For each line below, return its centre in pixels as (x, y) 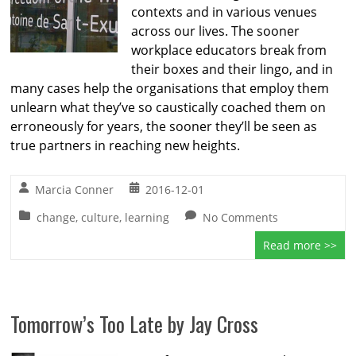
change (56, 217)
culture (101, 217)
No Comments (241, 217)
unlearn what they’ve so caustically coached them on (168, 107)
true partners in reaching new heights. (126, 145)
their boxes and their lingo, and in (232, 69)
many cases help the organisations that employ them (170, 88)
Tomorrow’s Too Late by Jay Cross (135, 324)
